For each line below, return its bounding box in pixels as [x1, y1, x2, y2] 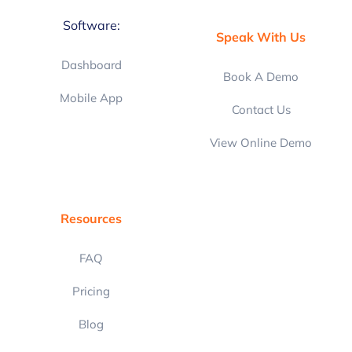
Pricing [72, 284, 110, 299]
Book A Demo [223, 69, 299, 85]
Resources [60, 211, 122, 227]
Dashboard [60, 57, 122, 73]
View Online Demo [210, 135, 312, 151]
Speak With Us [216, 29, 306, 46]
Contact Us [231, 102, 291, 118]
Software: [62, 17, 120, 34]
